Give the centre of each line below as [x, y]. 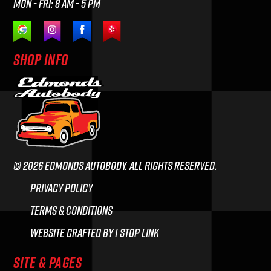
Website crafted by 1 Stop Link [94, 233]
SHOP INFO [41, 60]
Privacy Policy [61, 188]
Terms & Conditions [71, 211]
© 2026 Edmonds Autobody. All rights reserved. [116, 166]
